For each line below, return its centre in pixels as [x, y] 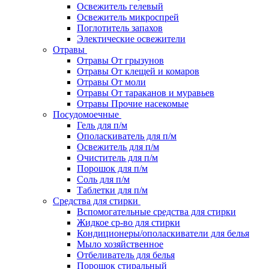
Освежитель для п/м [118, 147]
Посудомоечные [87, 114]
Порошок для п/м [112, 168]
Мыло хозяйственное [120, 244]
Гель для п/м [102, 125]
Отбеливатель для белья [126, 255]
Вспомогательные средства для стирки [156, 212]
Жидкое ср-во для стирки [128, 222]
